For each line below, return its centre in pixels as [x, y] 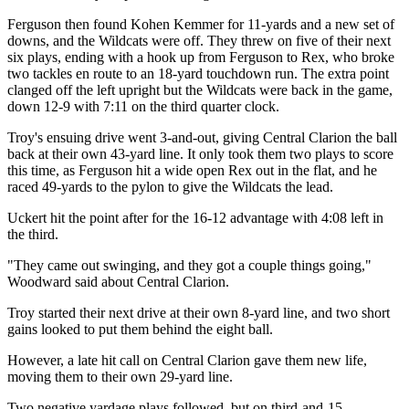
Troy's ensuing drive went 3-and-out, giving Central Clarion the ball [202, 137]
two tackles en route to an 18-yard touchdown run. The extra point [198, 73]
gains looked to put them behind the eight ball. [140, 329]
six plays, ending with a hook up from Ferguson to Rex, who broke [201, 57]
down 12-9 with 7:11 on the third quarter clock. [143, 106]
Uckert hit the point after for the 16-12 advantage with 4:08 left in [195, 217]
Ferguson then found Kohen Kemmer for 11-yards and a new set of [201, 24]
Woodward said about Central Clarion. [118, 281]
